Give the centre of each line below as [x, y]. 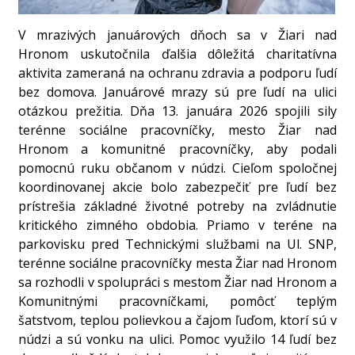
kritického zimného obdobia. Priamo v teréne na [177, 225]
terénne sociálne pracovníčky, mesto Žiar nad [177, 130]
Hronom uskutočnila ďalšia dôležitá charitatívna [177, 54]
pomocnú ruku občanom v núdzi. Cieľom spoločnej [177, 168]
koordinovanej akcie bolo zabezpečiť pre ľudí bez [177, 187]
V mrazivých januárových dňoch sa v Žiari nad [177, 35]
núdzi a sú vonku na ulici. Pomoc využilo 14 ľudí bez [177, 340]
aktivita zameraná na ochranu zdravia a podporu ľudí [177, 73]
